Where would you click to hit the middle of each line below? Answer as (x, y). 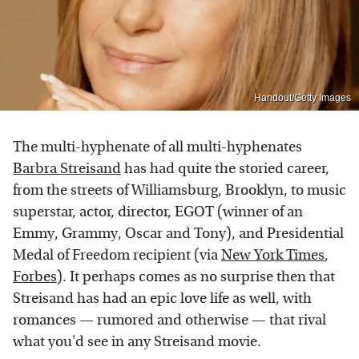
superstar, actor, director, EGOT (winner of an (158, 212)
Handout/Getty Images (303, 97)
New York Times (273, 255)
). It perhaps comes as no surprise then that (196, 276)
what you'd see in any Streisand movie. (137, 341)
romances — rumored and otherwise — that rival (169, 320)
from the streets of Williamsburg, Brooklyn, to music (179, 190)
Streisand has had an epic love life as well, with (162, 298)
